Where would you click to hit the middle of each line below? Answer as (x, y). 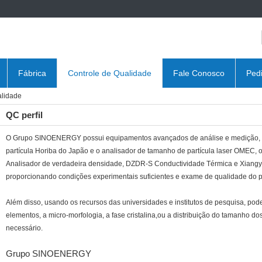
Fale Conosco (199, 73)
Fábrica (32, 73)
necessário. (24, 228)
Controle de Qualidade (110, 73)
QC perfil (24, 115)
